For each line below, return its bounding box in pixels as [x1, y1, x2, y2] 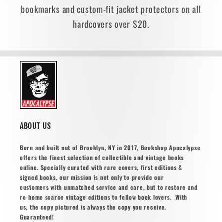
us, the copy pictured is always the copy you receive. [20, 203, 167, 212]
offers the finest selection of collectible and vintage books [20, 153, 184, 162]
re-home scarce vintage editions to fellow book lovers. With [20, 193, 188, 202]
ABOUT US [20, 121, 51, 131]
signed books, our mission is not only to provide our [20, 173, 164, 182]
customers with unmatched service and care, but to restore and [20, 183, 198, 192]
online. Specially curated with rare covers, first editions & [20, 163, 183, 172]
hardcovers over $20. [73, 17, 149, 31]
